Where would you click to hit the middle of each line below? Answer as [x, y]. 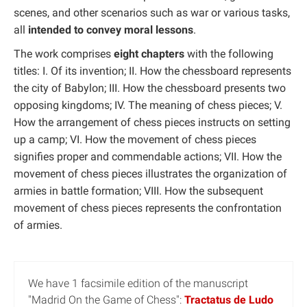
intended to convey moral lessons [111, 29]
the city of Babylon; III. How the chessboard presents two [150, 88]
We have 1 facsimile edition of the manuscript [138, 283]
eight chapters [149, 53]
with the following [229, 53]
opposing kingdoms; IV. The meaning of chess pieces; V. [148, 105]
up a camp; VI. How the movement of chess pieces [135, 139]
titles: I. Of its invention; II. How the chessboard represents [152, 71]
